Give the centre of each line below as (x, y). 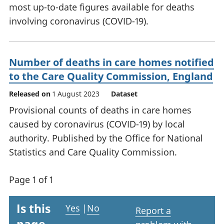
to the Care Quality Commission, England (111, 76)
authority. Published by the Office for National (106, 138)
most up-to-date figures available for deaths (102, 7)
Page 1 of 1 (31, 180)
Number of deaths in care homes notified (111, 62)
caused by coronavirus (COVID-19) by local (97, 124)
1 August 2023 (76, 94)
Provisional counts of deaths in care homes (100, 110)
